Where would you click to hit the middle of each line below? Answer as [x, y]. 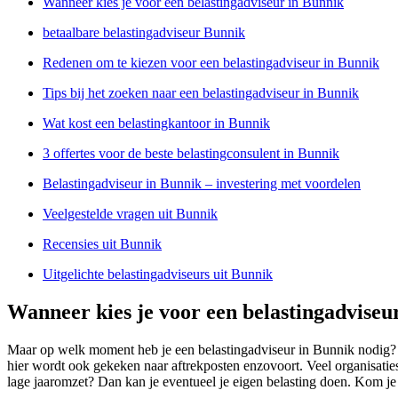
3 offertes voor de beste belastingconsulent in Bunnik [191, 153]
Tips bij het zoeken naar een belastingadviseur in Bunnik [201, 92]
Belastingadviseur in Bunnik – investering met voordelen [202, 183]
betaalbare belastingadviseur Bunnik [144, 32]
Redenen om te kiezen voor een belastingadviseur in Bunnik [211, 62]
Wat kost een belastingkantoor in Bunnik [156, 123]
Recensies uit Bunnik [102, 243]
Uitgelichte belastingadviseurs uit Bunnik [158, 274]
